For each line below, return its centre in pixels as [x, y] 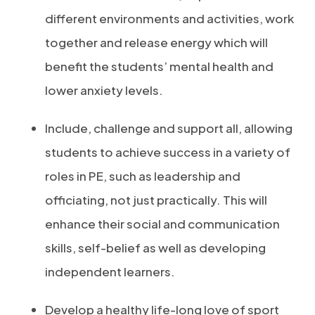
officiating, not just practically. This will [156, 200]
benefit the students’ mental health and [159, 66]
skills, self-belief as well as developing [155, 247]
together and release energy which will [156, 42]
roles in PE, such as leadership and [143, 176]
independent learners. [110, 271]
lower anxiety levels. [104, 90]
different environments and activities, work [169, 18]
